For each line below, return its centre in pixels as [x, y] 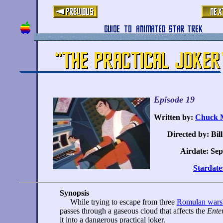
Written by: [174, 117]
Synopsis [74, 193]
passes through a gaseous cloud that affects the [133, 211]
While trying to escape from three [122, 202]
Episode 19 [174, 100]
